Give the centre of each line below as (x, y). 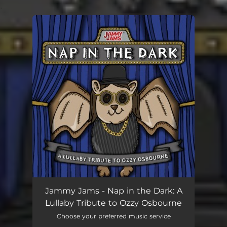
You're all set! (85, 41)
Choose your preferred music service (113, 216)
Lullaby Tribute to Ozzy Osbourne (113, 203)
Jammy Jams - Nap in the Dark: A (113, 191)
